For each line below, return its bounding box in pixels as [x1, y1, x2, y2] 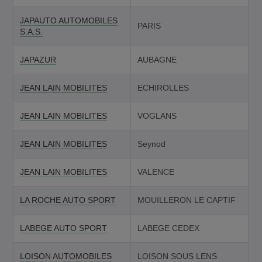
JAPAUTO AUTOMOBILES [19, 15, 118, 25]
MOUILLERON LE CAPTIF [137, 195, 236, 205]
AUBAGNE [137, 54, 177, 64]
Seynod [137, 139, 166, 149]
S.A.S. [19, 26, 43, 36]
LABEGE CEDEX [137, 223, 199, 233]
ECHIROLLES [137, 82, 189, 92]
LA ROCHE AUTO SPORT [19, 195, 116, 205]
